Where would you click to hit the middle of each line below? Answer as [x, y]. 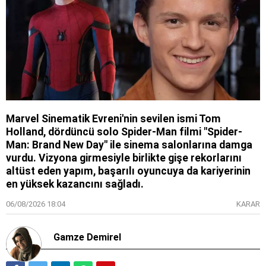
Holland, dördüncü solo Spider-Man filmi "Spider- [124, 132]
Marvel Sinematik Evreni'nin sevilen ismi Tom [113, 119]
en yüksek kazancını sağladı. [75, 184]
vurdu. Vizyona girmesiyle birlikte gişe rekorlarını [124, 158]
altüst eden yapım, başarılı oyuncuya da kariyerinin [128, 171]
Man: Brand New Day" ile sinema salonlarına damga [129, 145]
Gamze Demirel [87, 237]
